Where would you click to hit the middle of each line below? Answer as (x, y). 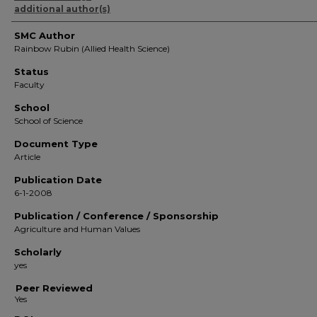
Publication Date (58, 180)
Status (31, 71)
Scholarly (38, 252)
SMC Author (45, 35)
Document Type (56, 144)
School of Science (48, 121)
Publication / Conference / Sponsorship (116, 216)
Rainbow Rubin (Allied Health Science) (92, 48)
